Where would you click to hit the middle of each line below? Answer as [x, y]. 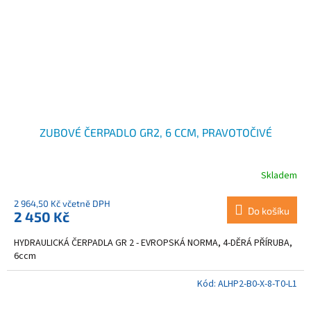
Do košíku [269, 210]
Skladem [279, 176]
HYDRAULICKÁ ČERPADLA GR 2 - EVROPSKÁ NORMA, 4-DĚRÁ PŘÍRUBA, [153, 243]
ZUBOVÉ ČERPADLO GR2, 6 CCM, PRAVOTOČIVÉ [155, 132]
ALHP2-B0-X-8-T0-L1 [258, 284]
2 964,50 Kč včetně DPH [62, 203]
